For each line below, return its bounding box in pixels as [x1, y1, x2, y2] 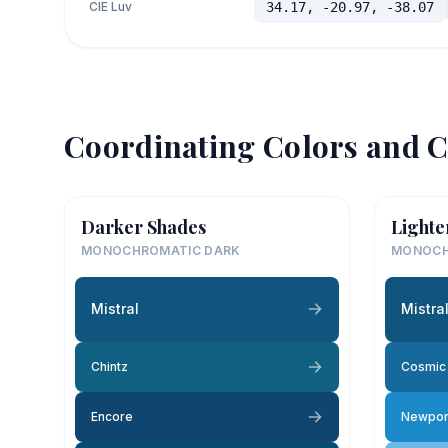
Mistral [91, 300, 139, 317]
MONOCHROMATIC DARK [81, 242, 241, 258]
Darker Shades [81, 214, 206, 239]
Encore [91, 408, 133, 424]
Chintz [91, 358, 128, 374]
